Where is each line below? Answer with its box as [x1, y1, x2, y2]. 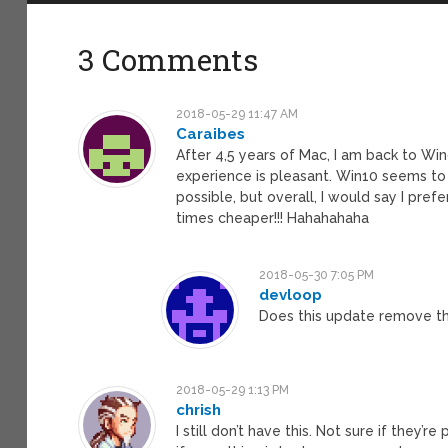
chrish [176, 400, 222, 419]
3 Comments [78, 39, 259, 79]
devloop [259, 285, 323, 304]
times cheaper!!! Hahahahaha [176, 209, 370, 226]
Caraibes [176, 124, 246, 143]
